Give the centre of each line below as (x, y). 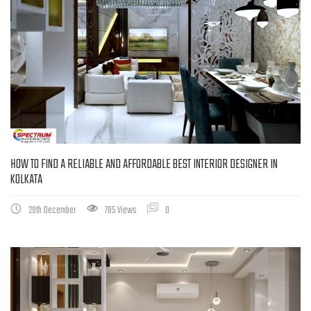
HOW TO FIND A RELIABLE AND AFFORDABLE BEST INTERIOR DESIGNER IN (144, 165)
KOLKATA (26, 180)
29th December (52, 210)
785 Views (121, 210)
